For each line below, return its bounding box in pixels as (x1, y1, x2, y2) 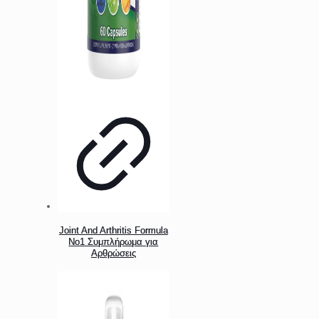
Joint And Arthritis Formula (58, 224, 168, 236)
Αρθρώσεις (90, 247, 136, 258)
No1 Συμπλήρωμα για (68, 236, 159, 247)
